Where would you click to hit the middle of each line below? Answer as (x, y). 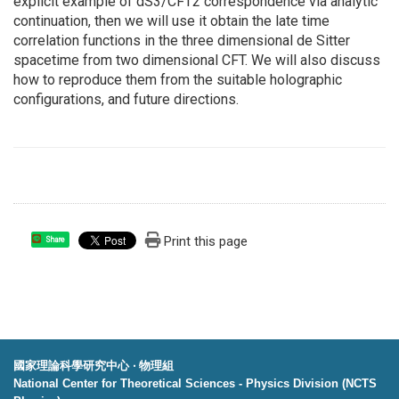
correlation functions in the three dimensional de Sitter (182, 41)
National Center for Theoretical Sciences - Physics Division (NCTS (195, 384)
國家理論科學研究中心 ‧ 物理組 (94, 366)
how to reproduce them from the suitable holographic (178, 80)
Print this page (206, 242)
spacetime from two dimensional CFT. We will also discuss (197, 61)
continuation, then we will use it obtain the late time (171, 21)
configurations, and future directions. (126, 100)
